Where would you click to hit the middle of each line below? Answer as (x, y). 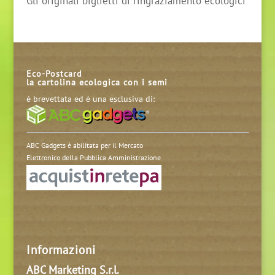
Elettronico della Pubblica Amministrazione (93, 157)
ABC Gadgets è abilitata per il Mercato (84, 145)
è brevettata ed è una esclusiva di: (90, 99)
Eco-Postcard (54, 73)
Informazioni (61, 250)
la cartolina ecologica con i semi (97, 82)
